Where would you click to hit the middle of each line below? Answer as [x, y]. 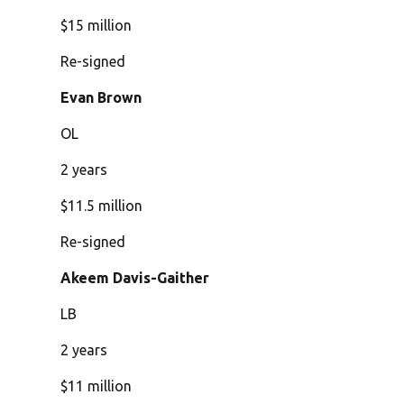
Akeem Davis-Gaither [135, 278]
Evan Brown [101, 98]
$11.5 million [102, 206]
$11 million [96, 386]
